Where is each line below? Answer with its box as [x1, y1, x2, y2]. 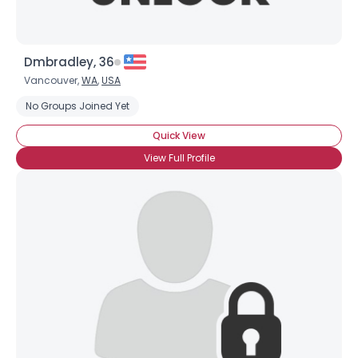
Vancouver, [24, 74, 82, 87]
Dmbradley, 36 [24, 54, 114, 70]
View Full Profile [143, 151, 215, 165]
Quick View [153, 129, 205, 142]
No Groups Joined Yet [26, 99, 129, 113]
